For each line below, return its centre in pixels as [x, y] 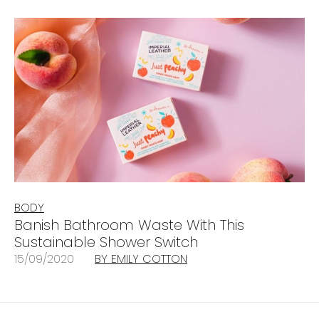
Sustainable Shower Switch [106, 242]
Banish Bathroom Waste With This [129, 225]
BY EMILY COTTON [141, 258]
